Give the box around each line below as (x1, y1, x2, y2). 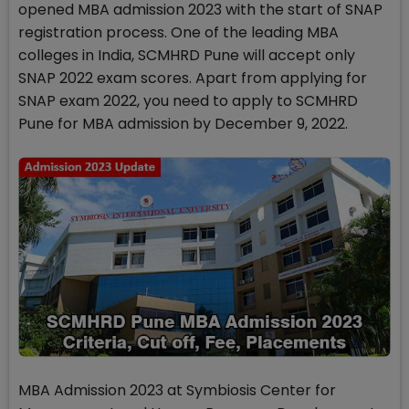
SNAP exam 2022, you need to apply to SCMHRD (18, 90, 358, 111)
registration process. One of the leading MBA (18, 22, 339, 43)
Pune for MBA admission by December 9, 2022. (18, 113, 348, 134)
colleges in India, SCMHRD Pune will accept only (18, 45, 355, 66)
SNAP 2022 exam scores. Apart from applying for (18, 68, 367, 89)
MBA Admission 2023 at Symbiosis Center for (18, 380, 336, 402)
